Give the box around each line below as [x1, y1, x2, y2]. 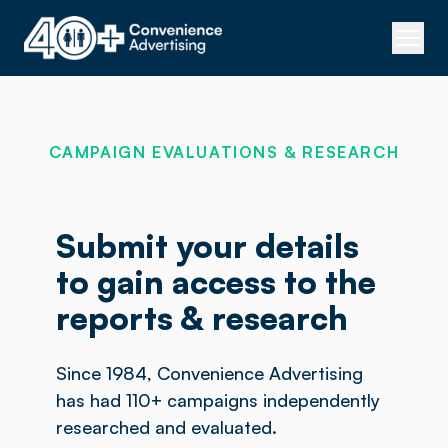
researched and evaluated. [56, 416, 277, 438]
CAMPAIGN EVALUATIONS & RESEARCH [48, 142, 400, 162]
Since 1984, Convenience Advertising [56, 362, 363, 384]
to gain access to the [56, 262, 376, 302]
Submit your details [56, 226, 359, 266]
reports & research [56, 298, 348, 338]
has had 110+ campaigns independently [56, 389, 380, 411]
